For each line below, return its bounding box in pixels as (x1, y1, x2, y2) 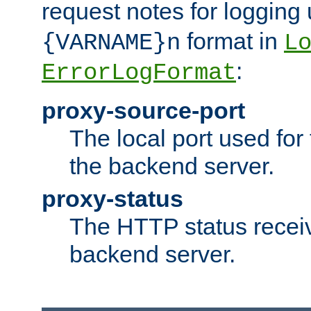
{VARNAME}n (42, 30, 180, 57)
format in (180, 28, 284, 55)
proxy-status (42, 185, 183, 212)
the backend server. (69, 153, 274, 180)
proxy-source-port (42, 97, 245, 124)
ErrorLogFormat (42, 60, 236, 87)
